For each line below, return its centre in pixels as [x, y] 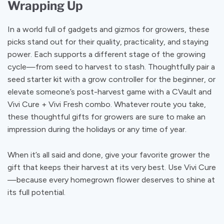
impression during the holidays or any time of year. [97, 129]
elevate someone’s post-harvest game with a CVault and [109, 91]
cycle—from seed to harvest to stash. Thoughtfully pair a [111, 66]
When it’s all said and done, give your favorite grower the [109, 154]
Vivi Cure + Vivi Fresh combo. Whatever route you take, [107, 104]
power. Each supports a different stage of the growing [106, 54]
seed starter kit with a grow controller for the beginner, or [111, 79]
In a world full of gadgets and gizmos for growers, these [108, 29]
